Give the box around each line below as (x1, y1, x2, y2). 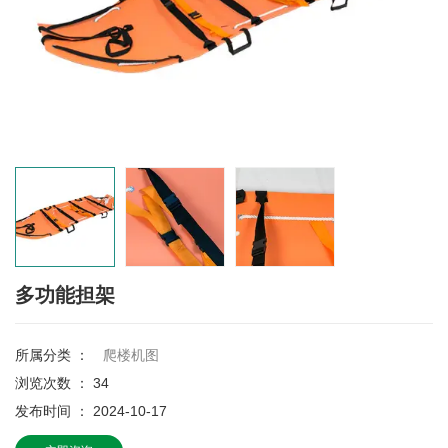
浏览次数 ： (15, 375, 93, 392)
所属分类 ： (15, 347, 89, 364)
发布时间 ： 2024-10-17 (15, 403, 167, 420)
